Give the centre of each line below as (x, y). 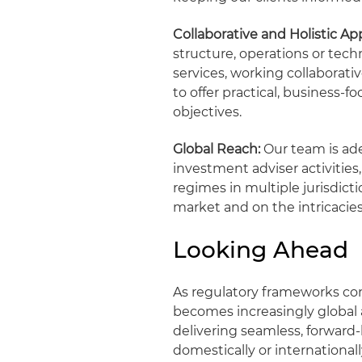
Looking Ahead (261, 250)
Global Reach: (217, 149)
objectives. (208, 112)
